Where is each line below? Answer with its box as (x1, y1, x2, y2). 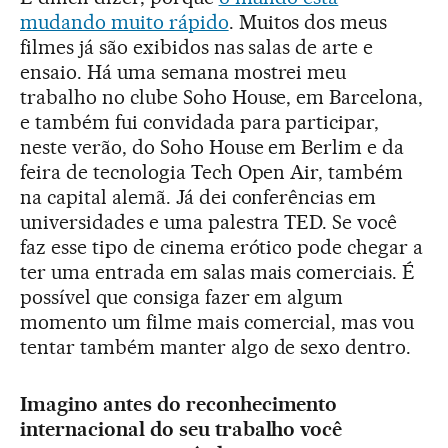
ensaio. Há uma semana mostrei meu (20, 60, 347, 85)
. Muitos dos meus (228, 10, 388, 35)
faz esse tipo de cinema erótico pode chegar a (20, 235, 424, 260)
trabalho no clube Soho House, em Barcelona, (20, 85, 424, 110)
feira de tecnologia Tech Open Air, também (20, 160, 404, 185)
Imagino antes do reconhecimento (20, 392, 338, 417)
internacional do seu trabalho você (20, 417, 343, 442)
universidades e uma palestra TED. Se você (20, 210, 398, 235)
